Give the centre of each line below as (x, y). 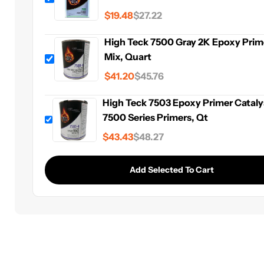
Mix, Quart (128, 57)
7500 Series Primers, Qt (156, 117)
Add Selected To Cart (172, 170)
